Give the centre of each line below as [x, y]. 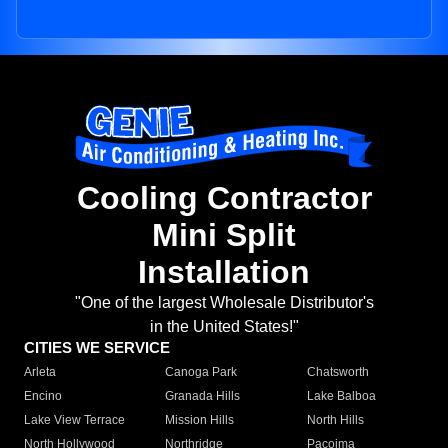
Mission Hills [200, 420]
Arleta [40, 372]
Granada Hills [203, 396]
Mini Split [224, 235]
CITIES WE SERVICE [97, 348]
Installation [224, 272]
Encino [43, 396]
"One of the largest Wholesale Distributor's [224, 303]
